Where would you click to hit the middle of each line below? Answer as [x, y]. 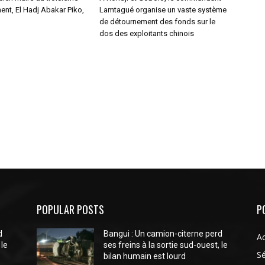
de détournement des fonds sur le [157, 22]
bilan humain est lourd [145, 256]
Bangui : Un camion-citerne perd [163, 234]
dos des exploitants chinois [147, 33]
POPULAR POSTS [70, 209]
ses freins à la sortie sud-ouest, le [166, 245]
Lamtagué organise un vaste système [163, 10]
